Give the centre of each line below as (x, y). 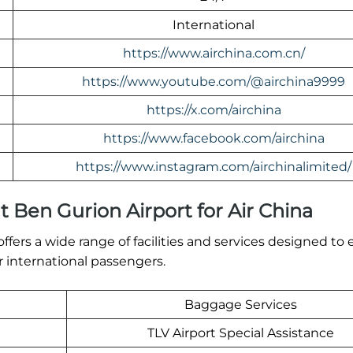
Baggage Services (240, 305)
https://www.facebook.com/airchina (214, 139)
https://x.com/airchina (214, 110)
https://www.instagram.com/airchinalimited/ (214, 167)
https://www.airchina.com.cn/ (214, 54)
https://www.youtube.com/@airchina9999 (214, 82)
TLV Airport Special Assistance (240, 333)
